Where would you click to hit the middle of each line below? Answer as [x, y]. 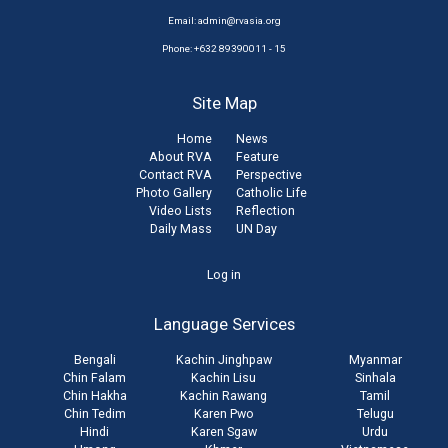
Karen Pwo [223, 413]
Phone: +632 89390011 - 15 [224, 48]
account [50, 302]
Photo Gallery [174, 192]
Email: [182, 20]
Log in [224, 274]
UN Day [256, 228]
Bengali [94, 359]
